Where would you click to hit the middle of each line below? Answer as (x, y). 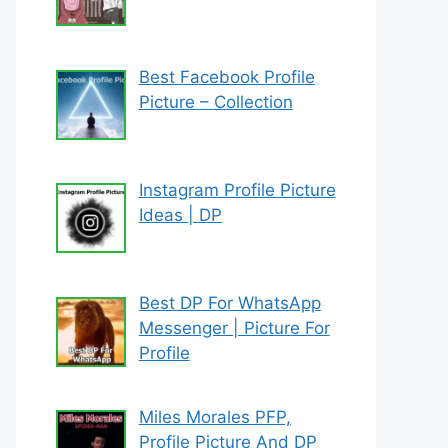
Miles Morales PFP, (214, 416)
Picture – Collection (215, 101)
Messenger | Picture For (234, 328)
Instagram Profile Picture (237, 190)
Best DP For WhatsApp (229, 303)
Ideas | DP (180, 215)
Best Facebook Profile (226, 76)
